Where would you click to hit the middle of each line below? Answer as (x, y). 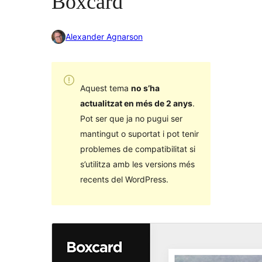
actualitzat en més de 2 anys (136, 103)
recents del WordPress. (124, 179)
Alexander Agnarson (104, 37)
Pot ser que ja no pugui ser (131, 118)
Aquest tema (105, 88)
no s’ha (145, 88)
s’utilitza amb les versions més (137, 164)
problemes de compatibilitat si (137, 149)
